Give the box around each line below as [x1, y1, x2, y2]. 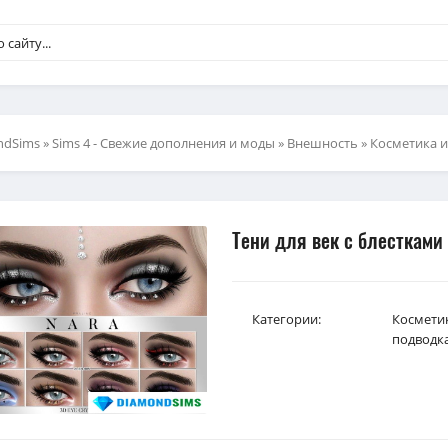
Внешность [287, 134, 358, 152]
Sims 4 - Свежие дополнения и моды [52, 134, 275, 152]
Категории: [252, 310, 321, 328]
